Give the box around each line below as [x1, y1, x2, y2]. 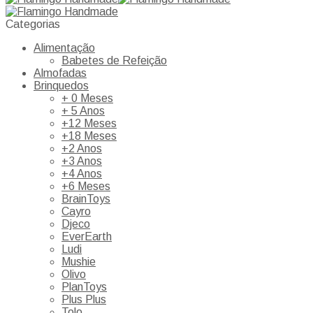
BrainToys [61, 193, 110, 205]
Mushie [61, 256, 96, 268]
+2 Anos [61, 143, 102, 155]
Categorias [6, 18, 60, 31]
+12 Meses [61, 117, 117, 130]
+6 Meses [61, 180, 110, 193]
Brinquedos [34, 80, 89, 92]
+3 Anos [61, 155, 102, 168]
